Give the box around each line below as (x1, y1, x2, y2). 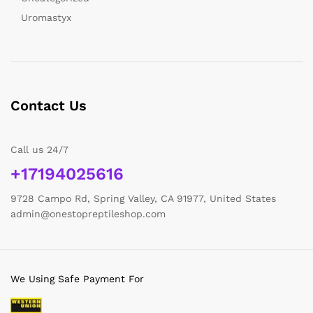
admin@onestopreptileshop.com (10, 208, 166, 219)
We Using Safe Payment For (10, 272, 144, 284)
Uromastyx (21, 11, 71, 23)
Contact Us (10, 96, 87, 114)
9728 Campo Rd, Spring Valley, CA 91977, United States (10, 192, 276, 204)
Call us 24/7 (10, 143, 68, 155)
